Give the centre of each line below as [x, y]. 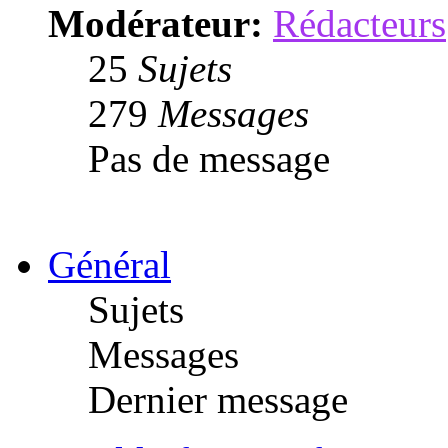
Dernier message [218, 399]
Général [109, 264]
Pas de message [209, 158]
